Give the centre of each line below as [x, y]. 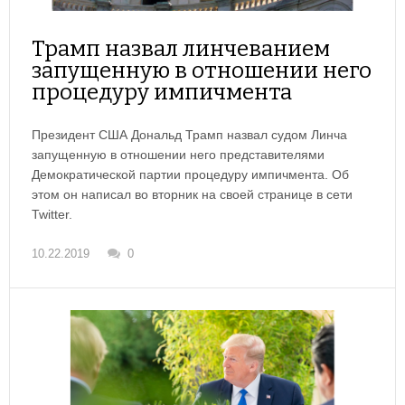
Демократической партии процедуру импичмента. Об [190, 175]
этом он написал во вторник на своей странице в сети [192, 195]
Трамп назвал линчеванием [181, 49]
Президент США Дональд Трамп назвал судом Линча [189, 135]
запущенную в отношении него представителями [178, 155]
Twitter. [52, 215]
